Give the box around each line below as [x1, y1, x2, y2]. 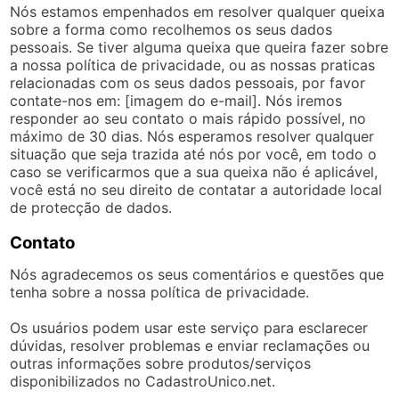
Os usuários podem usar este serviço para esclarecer [10, 318, 369, 337]
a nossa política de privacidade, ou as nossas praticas [10, 55, 376, 74]
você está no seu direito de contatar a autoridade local [10, 180, 383, 199]
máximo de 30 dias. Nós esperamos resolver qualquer [10, 126, 375, 145]
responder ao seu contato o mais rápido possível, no [10, 109, 367, 127]
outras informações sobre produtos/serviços [10, 354, 312, 372]
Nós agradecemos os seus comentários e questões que [10, 265, 385, 283]
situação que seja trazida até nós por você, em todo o [10, 144, 378, 163]
